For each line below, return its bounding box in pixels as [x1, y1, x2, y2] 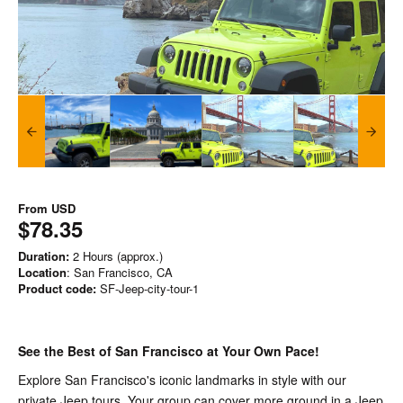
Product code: [18, 280, 96, 297]
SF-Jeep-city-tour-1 [96, 280, 199, 297]
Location [18, 264, 67, 281]
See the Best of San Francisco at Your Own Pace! [18, 342, 319, 360]
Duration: [18, 247, 69, 264]
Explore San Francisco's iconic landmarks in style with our [18, 371, 346, 389]
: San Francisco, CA [67, 264, 173, 281]
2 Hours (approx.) [69, 247, 163, 264]
